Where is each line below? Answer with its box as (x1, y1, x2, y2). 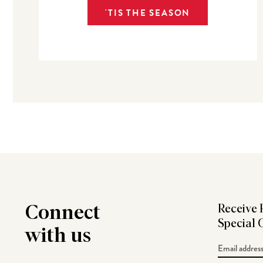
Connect (25, 203, 101, 224)
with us (25, 226, 92, 247)
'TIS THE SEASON (105, 6, 191, 19)
